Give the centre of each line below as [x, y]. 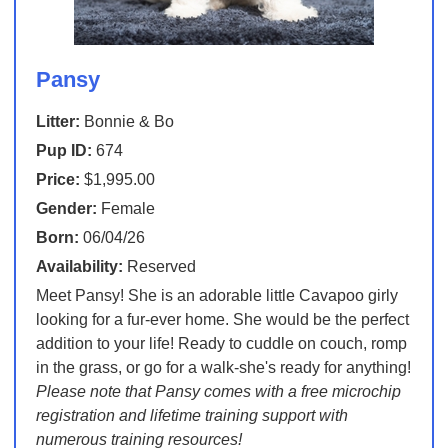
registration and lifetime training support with [191, 416]
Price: [57, 180]
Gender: [66, 209]
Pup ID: [63, 151]
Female [125, 209]
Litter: [57, 122]
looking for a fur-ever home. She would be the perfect [222, 320]
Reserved [159, 267]
